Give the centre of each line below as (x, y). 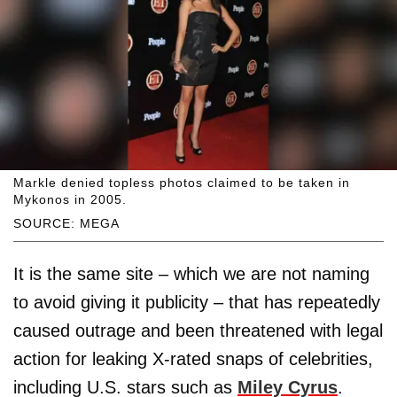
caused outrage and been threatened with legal (198, 331)
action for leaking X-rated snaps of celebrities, (193, 359)
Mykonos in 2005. (70, 200)
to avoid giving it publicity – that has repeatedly (197, 303)
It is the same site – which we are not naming (191, 274)
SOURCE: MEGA (66, 224)
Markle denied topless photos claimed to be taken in (182, 183)
